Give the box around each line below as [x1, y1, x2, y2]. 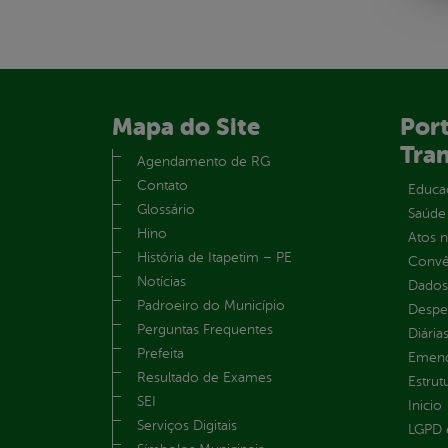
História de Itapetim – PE [137, 249, 292, 265]
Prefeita [137, 345, 184, 361]
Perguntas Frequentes [137, 321, 273, 337]
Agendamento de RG [137, 153, 270, 169]
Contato [137, 177, 188, 193]
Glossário [137, 201, 195, 217]
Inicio [407, 397, 442, 413]
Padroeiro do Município [137, 297, 285, 313]
